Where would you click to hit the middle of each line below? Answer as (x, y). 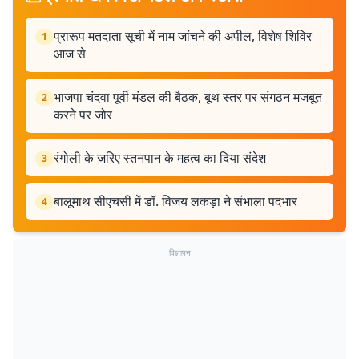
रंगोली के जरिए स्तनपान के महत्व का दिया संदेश (160, 158)
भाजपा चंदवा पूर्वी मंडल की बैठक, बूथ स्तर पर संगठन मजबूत (188, 97)
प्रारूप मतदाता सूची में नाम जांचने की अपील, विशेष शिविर (183, 36)
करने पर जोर (83, 115)
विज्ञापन (179, 252)
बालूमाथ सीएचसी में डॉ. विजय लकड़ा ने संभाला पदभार (175, 201)
